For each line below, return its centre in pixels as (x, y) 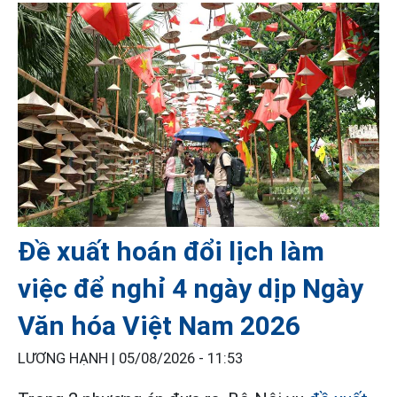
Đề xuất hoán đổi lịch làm (171, 251)
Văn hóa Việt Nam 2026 (159, 325)
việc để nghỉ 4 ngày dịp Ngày (191, 288)
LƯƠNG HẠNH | (68, 358)
